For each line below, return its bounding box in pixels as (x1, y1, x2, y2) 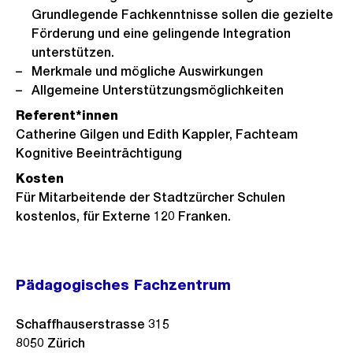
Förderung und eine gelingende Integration (32, 26, 291, 41)
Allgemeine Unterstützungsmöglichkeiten (32, 83, 284, 98)
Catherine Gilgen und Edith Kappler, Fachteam (16, 127, 298, 142)
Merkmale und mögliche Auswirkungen (32, 64, 263, 79)
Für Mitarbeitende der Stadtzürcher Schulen (16, 190, 285, 205)
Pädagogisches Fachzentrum (16, 277, 231, 293)
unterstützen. (32, 45, 114, 60)
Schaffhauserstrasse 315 (16, 317, 169, 332)
